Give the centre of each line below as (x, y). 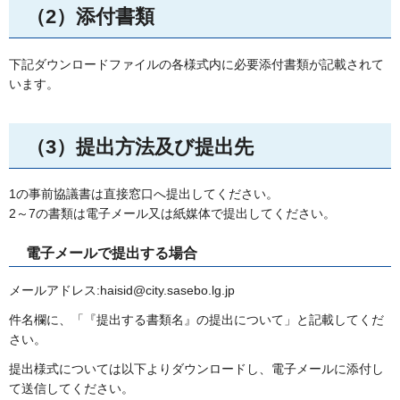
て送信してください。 (71, 389)
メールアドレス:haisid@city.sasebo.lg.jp (122, 290)
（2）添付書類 (90, 16)
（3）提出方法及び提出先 (140, 146)
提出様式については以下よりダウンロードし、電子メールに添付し (196, 369)
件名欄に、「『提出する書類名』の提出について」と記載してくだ (196, 319)
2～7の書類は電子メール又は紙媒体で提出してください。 (172, 214)
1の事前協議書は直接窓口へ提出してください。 (144, 194)
